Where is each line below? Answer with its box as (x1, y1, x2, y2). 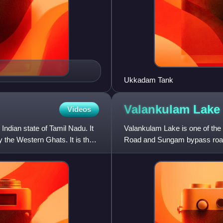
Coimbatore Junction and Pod (124, 147, 220, 156)
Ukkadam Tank (124, 76, 173, 85)
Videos (67, 105, 91, 114)
